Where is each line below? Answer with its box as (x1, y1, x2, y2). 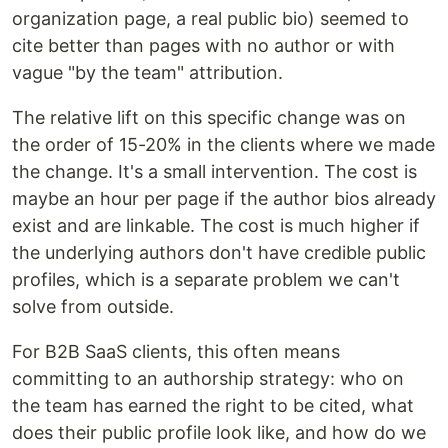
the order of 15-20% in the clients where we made (12, 134, 435, 155)
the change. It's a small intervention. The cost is (12, 161, 417, 182)
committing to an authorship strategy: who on (12, 368, 404, 389)
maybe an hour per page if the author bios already (12, 188, 436, 209)
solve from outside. (12, 296, 174, 317)
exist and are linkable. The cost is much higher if (12, 215, 420, 236)
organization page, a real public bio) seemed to (12, 8, 409, 29)
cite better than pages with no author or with (12, 35, 395, 56)
